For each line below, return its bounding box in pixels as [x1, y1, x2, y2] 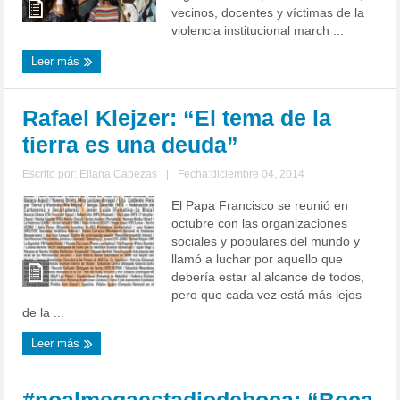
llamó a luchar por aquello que [171, 252, 344, 267]
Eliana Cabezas [79, 168, 158, 181]
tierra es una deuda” [22, 132, 239, 158]
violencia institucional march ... [171, 23, 345, 38]
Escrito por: [22, 168, 80, 181]
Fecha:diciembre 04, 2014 [178, 168, 305, 181]
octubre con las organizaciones [171, 216, 348, 231]
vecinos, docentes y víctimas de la [171, 5, 365, 21]
